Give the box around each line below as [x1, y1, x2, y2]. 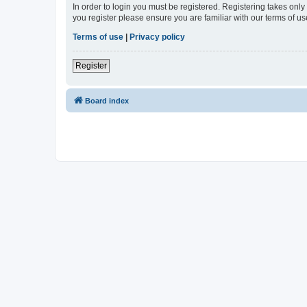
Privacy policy [130, 32, 185, 42]
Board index [85, 96, 129, 105]
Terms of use [73, 32, 123, 42]
